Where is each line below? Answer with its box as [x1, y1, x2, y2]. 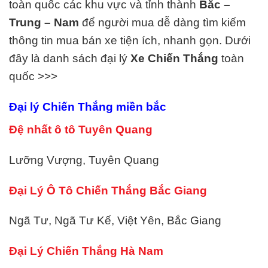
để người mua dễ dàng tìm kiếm [79, 16, 246, 29]
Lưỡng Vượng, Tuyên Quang [9, 153, 159, 166]
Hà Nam [120, 245, 163, 258]
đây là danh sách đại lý [9, 52, 130, 65]
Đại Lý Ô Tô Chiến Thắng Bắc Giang [9, 184, 207, 197]
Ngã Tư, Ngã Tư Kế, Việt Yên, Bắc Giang [9, 214, 221, 227]
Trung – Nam [9, 16, 79, 29]
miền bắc [116, 100, 166, 113]
